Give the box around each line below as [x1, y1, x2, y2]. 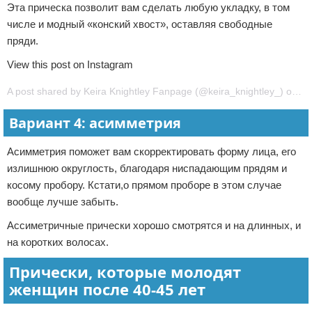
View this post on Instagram [7, 58, 133, 71]
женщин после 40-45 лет [9, 279, 205, 300]
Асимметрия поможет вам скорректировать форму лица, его [7, 146, 296, 158]
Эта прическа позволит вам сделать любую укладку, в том [7, 1, 290, 14]
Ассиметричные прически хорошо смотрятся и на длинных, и [7, 219, 301, 232]
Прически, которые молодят [9, 261, 241, 283]
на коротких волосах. [7, 236, 109, 249]
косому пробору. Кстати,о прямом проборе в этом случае [7, 179, 281, 192]
